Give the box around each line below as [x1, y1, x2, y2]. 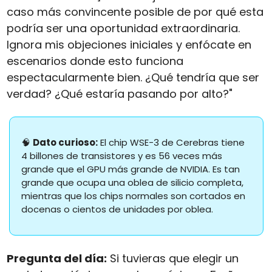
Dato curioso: [32, 136, 98, 149]
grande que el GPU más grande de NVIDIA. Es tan [21, 163, 240, 176]
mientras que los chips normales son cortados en [21, 189, 245, 203]
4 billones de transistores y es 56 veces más [21, 149, 222, 163]
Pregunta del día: [6, 251, 107, 267]
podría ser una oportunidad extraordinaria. [6, 21, 240, 36]
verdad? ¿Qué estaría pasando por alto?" [6, 86, 233, 102]
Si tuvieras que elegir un [106, 251, 239, 267]
